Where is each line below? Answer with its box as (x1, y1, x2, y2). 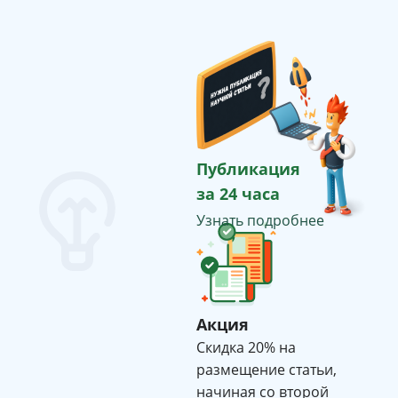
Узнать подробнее (195, 210, 324, 230)
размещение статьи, (195, 359, 337, 379)
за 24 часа (195, 182, 280, 204)
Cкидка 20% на (195, 337, 296, 357)
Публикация (195, 157, 300, 179)
